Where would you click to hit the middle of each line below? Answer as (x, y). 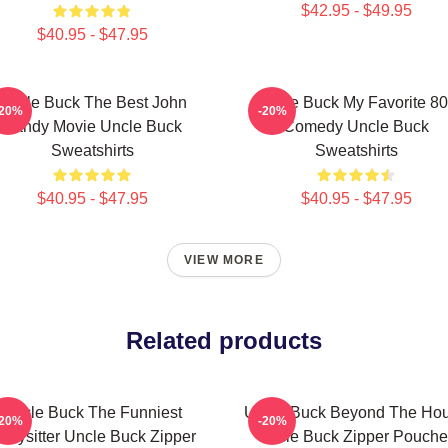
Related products (224, 340)
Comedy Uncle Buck (356, 126)
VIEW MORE (224, 260)
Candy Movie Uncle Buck (92, 126)
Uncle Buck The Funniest (92, 412)
